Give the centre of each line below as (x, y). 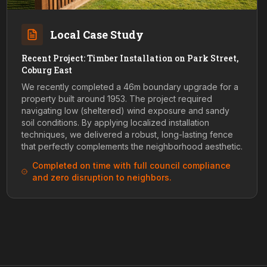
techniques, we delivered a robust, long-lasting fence (127, 134)
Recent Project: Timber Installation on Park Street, (130, 58)
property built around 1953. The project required (117, 99)
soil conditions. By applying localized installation (115, 122)
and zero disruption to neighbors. (102, 177)
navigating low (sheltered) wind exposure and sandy (125, 111)
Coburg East (46, 70)
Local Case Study (97, 35)
